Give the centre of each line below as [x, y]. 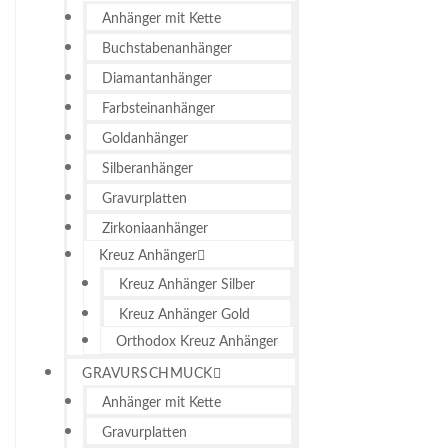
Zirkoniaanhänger [155, 228]
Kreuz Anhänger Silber [187, 284]
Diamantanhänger [157, 78]
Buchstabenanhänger [167, 48]
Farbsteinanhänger [158, 108]
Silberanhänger [147, 168]
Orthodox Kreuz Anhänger [197, 341]
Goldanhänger [145, 138]
